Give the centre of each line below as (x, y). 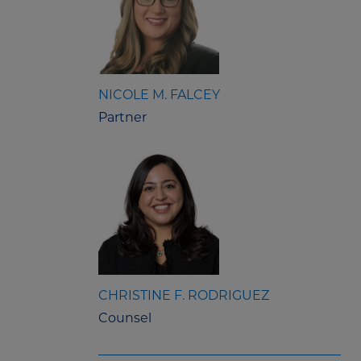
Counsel (125, 318)
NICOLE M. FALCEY (159, 95)
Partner (122, 118)
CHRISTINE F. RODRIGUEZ (184, 296)
